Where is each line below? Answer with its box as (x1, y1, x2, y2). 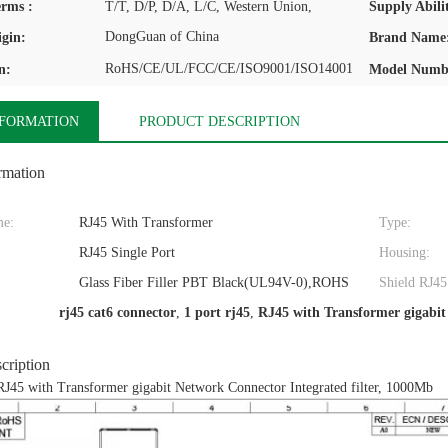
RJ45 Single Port (79, 245, 175, 260)
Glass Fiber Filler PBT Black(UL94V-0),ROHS (79, 275, 349, 290)
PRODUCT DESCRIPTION (139, 114, 300, 129)
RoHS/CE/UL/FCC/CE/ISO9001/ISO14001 (105, 61, 353, 76)
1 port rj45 (183, 305, 250, 320)
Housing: (379, 245, 430, 260)
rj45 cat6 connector (58, 305, 176, 320)
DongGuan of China (105, 29, 219, 44)
